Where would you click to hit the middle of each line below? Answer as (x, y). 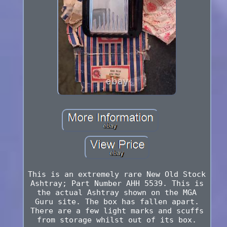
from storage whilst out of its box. (117, 220)
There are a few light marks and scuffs (117, 211)
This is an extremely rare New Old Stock (117, 175)
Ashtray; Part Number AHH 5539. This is (117, 184)
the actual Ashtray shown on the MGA (117, 193)
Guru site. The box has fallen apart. (117, 202)
